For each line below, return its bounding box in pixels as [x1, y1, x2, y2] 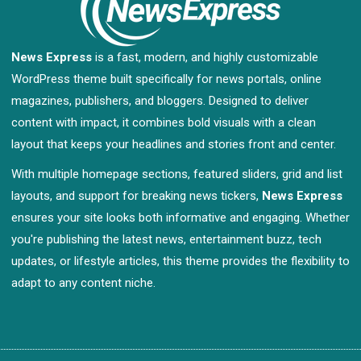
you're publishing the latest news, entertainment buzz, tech [11, 231, 322, 247]
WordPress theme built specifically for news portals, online [11, 71, 322, 86]
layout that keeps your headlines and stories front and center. [11, 136, 336, 151]
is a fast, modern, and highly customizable [92, 49, 318, 64]
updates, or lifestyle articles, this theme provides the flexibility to [11, 253, 350, 268]
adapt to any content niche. [11, 275, 156, 290]
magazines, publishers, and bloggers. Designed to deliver [11, 93, 309, 108]
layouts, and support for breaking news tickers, [11, 188, 262, 203]
